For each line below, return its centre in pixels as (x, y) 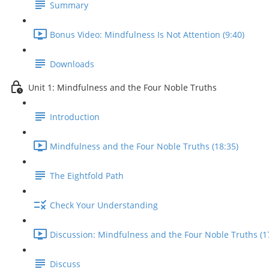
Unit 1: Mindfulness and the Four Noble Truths (122, 88)
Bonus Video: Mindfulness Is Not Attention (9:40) (147, 35)
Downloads (72, 64)
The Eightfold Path (87, 176)
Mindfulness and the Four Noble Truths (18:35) (144, 147)
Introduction (75, 117)
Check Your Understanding (104, 205)
